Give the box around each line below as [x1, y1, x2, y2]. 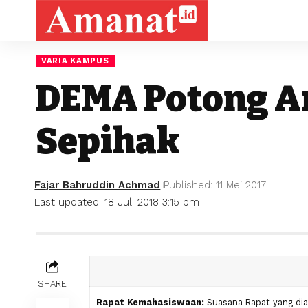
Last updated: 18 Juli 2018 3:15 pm [34, 195, 200, 208]
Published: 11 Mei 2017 [164, 178, 267, 191]
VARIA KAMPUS [41, 56, 109, 66]
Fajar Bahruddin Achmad [34, 178, 161, 191]
